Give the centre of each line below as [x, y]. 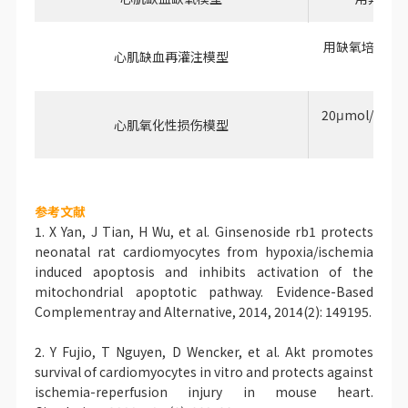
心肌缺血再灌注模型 [172, 56]
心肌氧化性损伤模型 [171, 125]
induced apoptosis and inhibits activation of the [204, 271]
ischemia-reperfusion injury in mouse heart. [204, 392]
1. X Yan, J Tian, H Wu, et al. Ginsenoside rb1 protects [204, 231]
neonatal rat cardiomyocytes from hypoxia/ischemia [204, 251]
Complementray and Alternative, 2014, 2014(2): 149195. [203, 311]
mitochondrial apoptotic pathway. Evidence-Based [204, 291]
